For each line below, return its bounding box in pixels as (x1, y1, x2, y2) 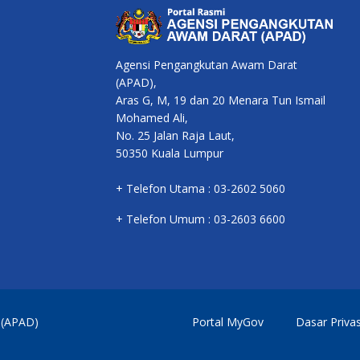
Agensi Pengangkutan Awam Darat (116, 57, 297, 73)
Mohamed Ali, (116, 110, 188, 126)
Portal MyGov (192, 314, 264, 330)
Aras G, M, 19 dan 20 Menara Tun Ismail (116, 92, 325, 108)
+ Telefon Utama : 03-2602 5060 (116, 181, 285, 197)
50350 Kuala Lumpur (116, 145, 223, 162)
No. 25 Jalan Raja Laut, (116, 128, 235, 144)
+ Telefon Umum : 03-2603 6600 (116, 211, 285, 227)
